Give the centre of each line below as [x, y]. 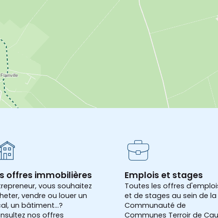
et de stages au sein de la [171, 195]
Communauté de [155, 205]
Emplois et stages [164, 175]
